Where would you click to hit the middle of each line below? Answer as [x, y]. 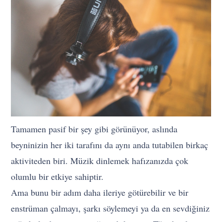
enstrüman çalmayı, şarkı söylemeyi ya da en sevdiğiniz [111, 208]
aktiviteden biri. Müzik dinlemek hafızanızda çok [100, 161]
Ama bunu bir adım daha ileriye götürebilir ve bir [100, 193]
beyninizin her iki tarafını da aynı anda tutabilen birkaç [110, 145]
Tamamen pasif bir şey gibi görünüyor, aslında [94, 129]
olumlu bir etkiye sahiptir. [57, 177]
